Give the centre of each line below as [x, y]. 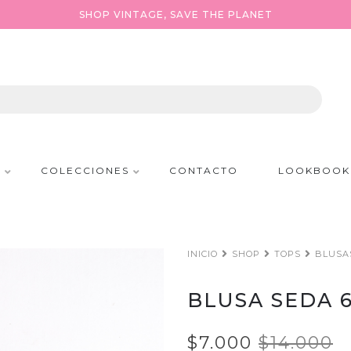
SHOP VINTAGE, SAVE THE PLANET [175, 14]
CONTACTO [203, 170]
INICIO [203, 254]
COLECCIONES [85, 170]
